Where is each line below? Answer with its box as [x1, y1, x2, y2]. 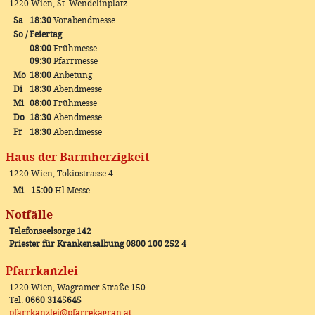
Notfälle [6, 208, 53, 221]
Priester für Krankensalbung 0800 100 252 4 [9, 239, 186, 249]
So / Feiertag [13, 30, 62, 39]
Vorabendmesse [51, 15, 115, 25]
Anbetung [51, 70, 92, 80]
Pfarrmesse [51, 56, 98, 66]
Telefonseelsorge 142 [9, 226, 94, 236]
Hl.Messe [55, 186, 90, 195]
